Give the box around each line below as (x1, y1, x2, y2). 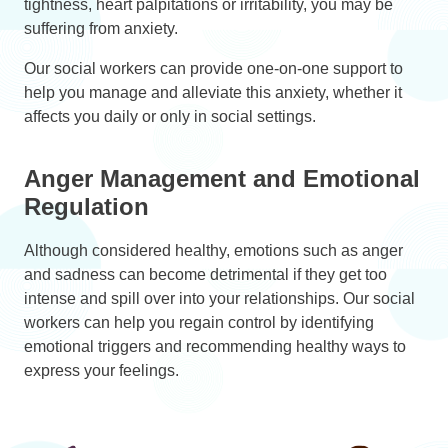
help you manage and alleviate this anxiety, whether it (24, 83, 402, 101)
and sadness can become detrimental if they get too (24, 265, 387, 283)
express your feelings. (24, 361, 179, 379)
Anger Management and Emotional (24, 164, 420, 192)
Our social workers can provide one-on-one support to (24, 59, 403, 77)
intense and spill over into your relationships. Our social (24, 289, 415, 307)
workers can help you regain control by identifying (24, 313, 374, 331)
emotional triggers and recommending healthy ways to (24, 337, 406, 355)
